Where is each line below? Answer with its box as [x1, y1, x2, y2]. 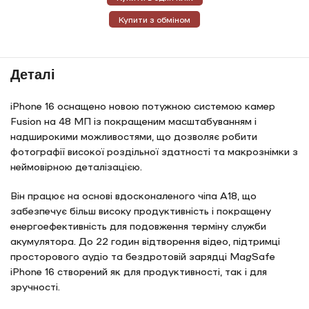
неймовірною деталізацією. [10, 161, 143, 172]
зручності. [10, 281, 61, 292]
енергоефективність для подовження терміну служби [10, 220, 267, 232]
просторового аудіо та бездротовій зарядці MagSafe [10, 250, 276, 262]
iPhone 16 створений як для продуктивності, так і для [10, 266, 268, 277]
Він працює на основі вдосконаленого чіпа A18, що [10, 190, 257, 201]
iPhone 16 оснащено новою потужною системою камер [10, 100, 276, 112]
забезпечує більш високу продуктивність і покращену [10, 205, 272, 217]
